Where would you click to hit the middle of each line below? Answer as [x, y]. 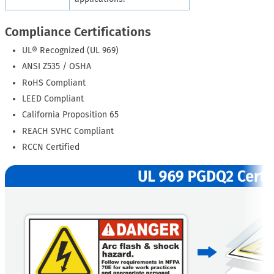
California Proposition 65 [71, 115]
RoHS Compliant [54, 83]
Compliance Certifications [78, 31]
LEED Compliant [53, 99]
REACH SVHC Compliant [68, 131]
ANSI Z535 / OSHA [57, 67]
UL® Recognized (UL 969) [71, 50]
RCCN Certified [51, 147]
